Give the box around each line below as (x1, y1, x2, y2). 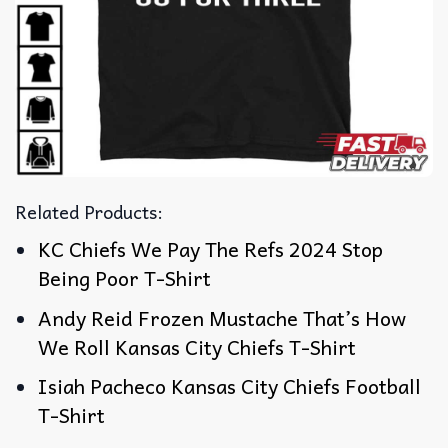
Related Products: (15, 196, 163, 226)
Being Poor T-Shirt (38, 261, 212, 294)
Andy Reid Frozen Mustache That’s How (38, 301, 407, 334)
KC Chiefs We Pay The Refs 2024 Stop (38, 232, 384, 265)
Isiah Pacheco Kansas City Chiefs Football (38, 370, 422, 403)
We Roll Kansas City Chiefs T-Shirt (38, 330, 357, 363)
